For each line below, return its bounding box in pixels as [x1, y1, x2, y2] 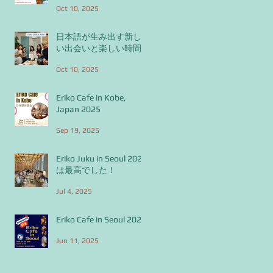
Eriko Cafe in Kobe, [56, 92, 126, 102]
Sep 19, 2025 [56, 126, 99, 135]
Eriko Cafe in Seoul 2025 [56, 214, 146, 224]
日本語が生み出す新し [56, 31, 141, 41]
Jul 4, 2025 [56, 186, 92, 196]
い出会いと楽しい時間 [56, 43, 141, 53]
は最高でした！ [56, 165, 116, 175]
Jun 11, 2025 [56, 236, 99, 245]
